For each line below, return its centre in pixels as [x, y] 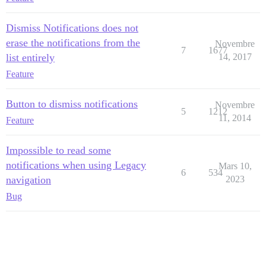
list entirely [30, 57]
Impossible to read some [58, 150]
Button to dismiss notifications [72, 104]
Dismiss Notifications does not [72, 28]
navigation [28, 180]
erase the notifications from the [73, 42]
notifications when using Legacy [76, 165]
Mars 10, [235, 166]
